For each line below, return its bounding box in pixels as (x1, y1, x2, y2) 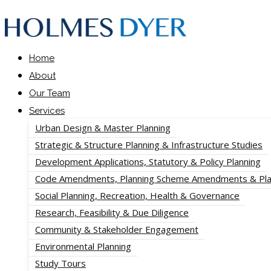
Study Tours (35, 257, 86, 269)
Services (29, 105, 65, 116)
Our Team (29, 88, 70, 99)
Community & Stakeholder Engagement (35, 223, 198, 235)
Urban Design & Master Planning (35, 122, 171, 134)
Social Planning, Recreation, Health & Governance (35, 189, 240, 201)
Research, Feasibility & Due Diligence (35, 206, 189, 218)
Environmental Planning (35, 240, 131, 252)
